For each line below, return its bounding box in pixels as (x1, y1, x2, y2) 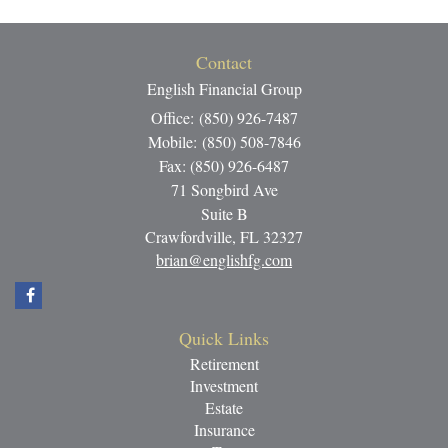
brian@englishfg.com (156, 248, 292, 270)
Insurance (193, 418, 255, 440)
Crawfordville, (145, 225, 236, 247)
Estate (205, 396, 243, 418)
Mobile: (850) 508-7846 (147, 130, 301, 152)
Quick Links (179, 325, 269, 350)
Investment (190, 374, 258, 396)
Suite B (200, 202, 248, 224)
